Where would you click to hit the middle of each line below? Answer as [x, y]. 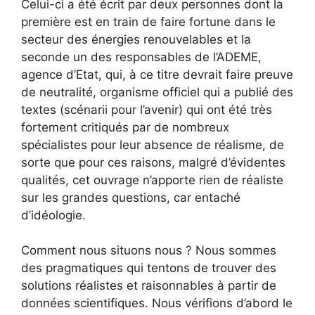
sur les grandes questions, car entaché [131, 197]
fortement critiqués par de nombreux [125, 127]
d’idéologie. [53, 215]
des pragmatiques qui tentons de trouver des [149, 268]
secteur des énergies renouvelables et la [136, 39]
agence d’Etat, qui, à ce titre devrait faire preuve [157, 74]
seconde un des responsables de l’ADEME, [141, 57]
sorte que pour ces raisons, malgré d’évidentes [153, 162]
